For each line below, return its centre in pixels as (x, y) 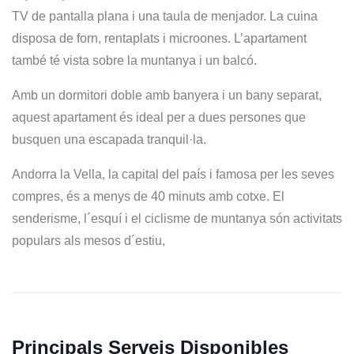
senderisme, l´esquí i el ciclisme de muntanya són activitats (177, 218)
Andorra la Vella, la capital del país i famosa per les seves (173, 174)
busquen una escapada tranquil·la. (109, 139)
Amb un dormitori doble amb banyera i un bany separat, (167, 95)
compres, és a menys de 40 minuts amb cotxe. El (148, 196)
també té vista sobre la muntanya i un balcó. (134, 60)
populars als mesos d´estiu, (88, 240)
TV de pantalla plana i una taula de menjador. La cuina (165, 16)
